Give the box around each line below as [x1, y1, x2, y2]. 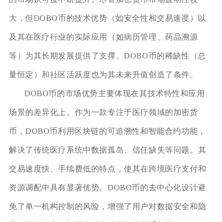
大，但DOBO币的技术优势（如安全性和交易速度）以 [8, 13, 206, 22]
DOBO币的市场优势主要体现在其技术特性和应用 [24, 89, 205, 98]
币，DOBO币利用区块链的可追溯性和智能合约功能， [8, 126, 206, 135]
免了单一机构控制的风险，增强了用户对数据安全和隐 [8, 202, 207, 211]
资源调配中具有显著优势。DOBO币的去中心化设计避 [8, 183, 206, 192]
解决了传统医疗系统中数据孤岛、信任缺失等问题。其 [8, 145, 207, 154]
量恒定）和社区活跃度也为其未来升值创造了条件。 [8, 70, 198, 79]
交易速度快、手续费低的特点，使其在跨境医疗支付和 [8, 164, 207, 173]
